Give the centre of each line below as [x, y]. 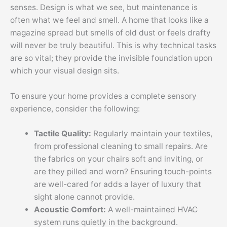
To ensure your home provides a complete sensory [103, 96]
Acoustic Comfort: [71, 210]
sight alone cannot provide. [84, 197]
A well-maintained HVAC [153, 210]
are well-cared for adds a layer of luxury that [117, 184]
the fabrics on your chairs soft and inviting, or [118, 159]
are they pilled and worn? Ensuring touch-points [123, 172]
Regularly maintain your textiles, [153, 134]
